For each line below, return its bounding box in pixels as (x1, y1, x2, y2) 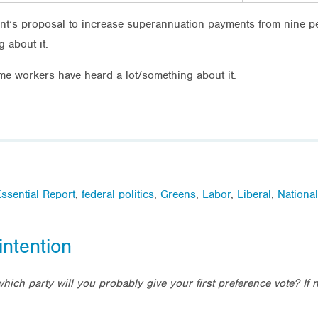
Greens (160, 187, 196, 202)
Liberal (237, 187, 271, 202)
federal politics (82, 187, 154, 202)
